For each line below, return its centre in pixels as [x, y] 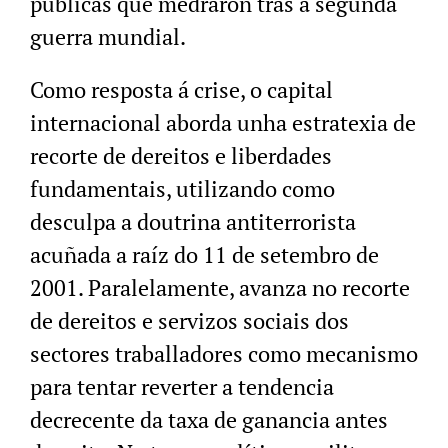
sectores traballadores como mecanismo [224, 354]
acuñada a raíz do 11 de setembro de [204, 255]
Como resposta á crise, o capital [181, 90]
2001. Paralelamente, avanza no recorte [220, 288]
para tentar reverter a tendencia [182, 387]
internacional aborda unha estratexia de [223, 123]
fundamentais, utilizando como [182, 189]
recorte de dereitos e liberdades [181, 156]
